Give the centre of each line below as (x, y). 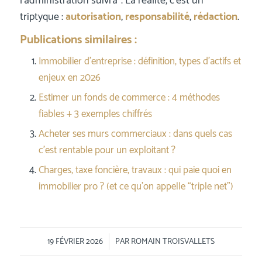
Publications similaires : (78, 40)
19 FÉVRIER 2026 (75, 241)
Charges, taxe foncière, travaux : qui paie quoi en (135, 170)
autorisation (93, 17)
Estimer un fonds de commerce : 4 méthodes (129, 97)
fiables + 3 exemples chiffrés (95, 114)
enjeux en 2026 (69, 77)
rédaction (215, 17)
